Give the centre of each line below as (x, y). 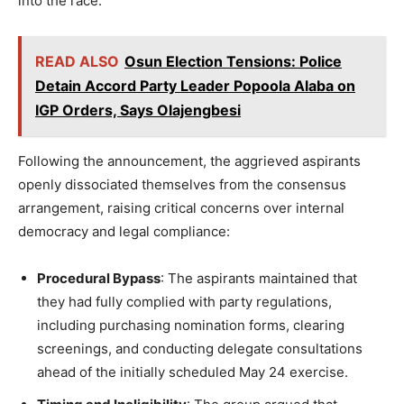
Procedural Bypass (99, 279)
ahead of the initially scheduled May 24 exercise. (193, 372)
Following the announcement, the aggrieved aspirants (189, 161)
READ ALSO (77, 62)
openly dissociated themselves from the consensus (182, 185)
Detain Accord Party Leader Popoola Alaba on (195, 86)
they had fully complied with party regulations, (184, 302)
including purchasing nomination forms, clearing (191, 326)
